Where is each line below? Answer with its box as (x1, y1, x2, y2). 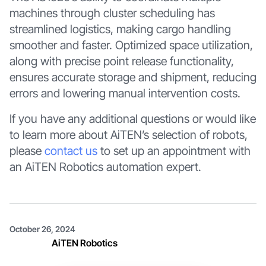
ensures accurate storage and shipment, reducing (9, 70, 256, 85)
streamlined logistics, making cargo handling (9, 22, 231, 37)
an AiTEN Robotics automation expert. (9, 160, 201, 175)
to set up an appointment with (97, 144, 251, 159)
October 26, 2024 (9, 224, 75, 234)
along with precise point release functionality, (9, 54, 234, 69)
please (9, 144, 45, 159)
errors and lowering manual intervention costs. (9, 86, 240, 101)
